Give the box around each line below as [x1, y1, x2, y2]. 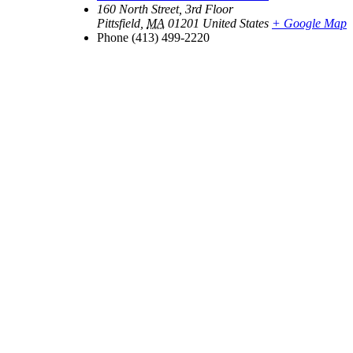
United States [203, 16, 269, 30]
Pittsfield [97, 16, 140, 30]
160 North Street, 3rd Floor [97, 2, 233, 16]
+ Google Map [272, 16, 347, 30]
